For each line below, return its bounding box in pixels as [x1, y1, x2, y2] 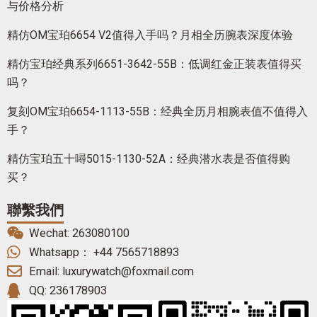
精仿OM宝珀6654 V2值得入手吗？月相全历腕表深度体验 [7, 28, 293, 42]
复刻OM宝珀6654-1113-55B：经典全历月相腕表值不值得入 [7, 104, 308, 118]
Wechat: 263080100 [29, 226, 130, 240]
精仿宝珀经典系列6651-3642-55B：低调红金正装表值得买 [7, 57, 301, 71]
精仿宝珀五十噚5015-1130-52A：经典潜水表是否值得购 [7, 151, 290, 166]
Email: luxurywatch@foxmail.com [29, 264, 195, 278]
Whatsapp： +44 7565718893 [29, 245, 180, 259]
